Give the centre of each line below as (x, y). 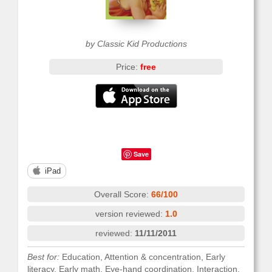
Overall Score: (123, 194)
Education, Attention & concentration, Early (142, 257)
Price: (128, 67)
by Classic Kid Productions (136, 44)
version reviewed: (130, 214)
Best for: (43, 257)
